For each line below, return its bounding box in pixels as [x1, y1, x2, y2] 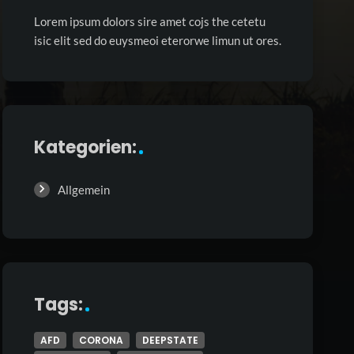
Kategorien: [33, 135, 137, 160]
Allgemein [57, 183, 110, 198]
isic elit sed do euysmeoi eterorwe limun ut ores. [33, 33, 281, 48]
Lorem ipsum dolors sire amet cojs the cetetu [33, 14, 265, 29]
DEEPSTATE [141, 333, 198, 348]
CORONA [78, 333, 123, 348]
